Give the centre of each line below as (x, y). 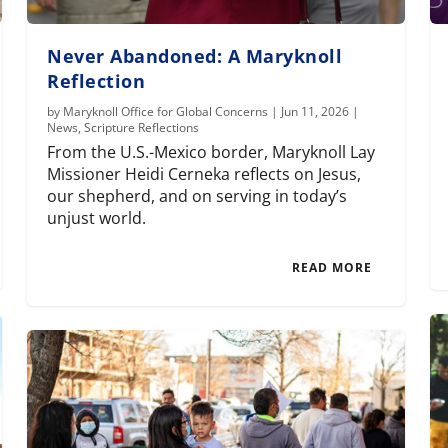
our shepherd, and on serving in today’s (197, 196)
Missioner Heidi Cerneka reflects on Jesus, (204, 174)
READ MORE (331, 268)
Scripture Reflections (142, 128)
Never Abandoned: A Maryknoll (195, 56)
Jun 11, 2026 (315, 112)
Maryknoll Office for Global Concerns (166, 112)
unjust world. (97, 218)
